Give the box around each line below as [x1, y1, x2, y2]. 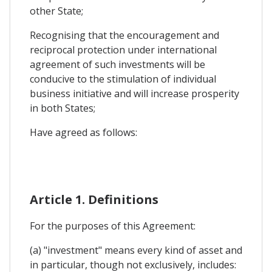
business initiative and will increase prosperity [30, 87, 239, 101]
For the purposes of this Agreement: [30, 219, 195, 233]
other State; [30, 4, 83, 18]
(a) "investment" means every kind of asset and [30, 243, 242, 257]
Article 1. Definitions [30, 191, 158, 208]
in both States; [30, 101, 95, 115]
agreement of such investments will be [30, 58, 205, 72]
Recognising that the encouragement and [30, 29, 219, 42]
